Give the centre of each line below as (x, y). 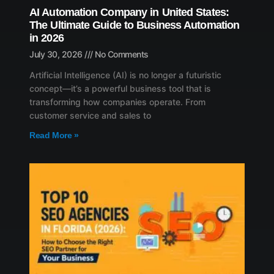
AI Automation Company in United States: (129, 12)
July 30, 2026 (57, 54)
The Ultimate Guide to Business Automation (135, 25)
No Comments (120, 54)
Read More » (54, 135)
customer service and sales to (90, 115)
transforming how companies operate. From (117, 102)
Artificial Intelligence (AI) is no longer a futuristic (125, 75)
